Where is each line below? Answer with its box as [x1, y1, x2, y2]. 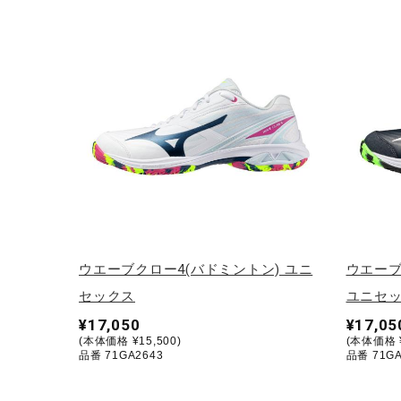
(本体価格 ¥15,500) [79, 334, 182, 347]
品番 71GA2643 [79, 348, 164, 362]
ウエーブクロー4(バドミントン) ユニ [79, 260, 313, 277]
